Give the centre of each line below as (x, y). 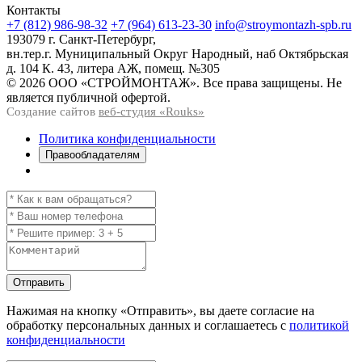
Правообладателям (93, 155)
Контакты (34, 11)
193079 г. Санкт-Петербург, (81, 40)
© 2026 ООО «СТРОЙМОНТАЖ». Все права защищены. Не (174, 83)
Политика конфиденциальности (127, 139)
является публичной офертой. (88, 98)
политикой (319, 326)
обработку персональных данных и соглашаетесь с (148, 326)
